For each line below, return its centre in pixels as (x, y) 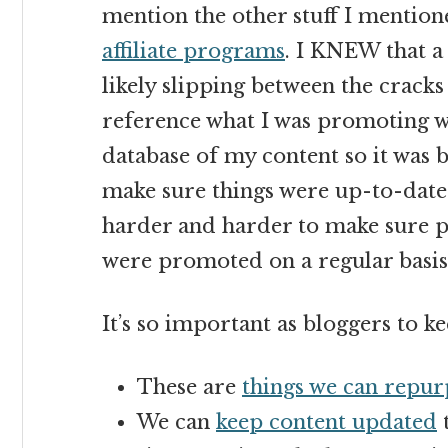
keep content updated (326, 422)
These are (189, 387)
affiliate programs (193, 51)
